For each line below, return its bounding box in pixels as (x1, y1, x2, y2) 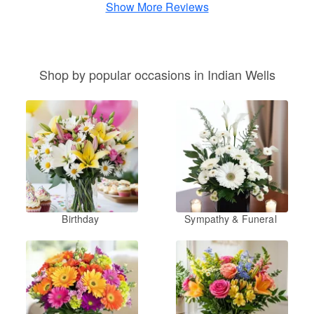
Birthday (62, 212, 100, 226)
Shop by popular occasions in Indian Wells (39, 65, 275, 84)
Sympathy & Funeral (184, 212, 277, 226)
